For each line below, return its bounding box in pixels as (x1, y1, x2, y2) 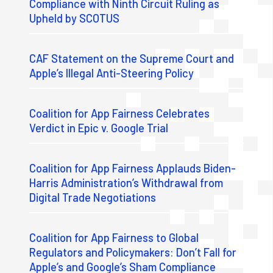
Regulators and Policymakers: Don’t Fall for (29, 245, 237, 259)
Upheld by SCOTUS (29, 11, 120, 25)
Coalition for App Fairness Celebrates (29, 106, 210, 120)
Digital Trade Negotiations (29, 190, 157, 204)
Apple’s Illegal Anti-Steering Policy (29, 66, 194, 80)
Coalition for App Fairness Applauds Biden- (29, 161, 236, 175)
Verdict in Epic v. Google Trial (29, 121, 169, 135)
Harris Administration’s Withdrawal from (29, 175, 224, 190)
